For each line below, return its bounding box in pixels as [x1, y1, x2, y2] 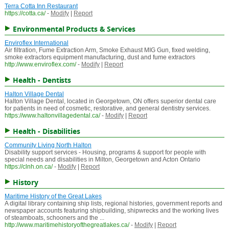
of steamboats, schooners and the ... [4, 214, 104, 222]
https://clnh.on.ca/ [4, 163, 53, 171]
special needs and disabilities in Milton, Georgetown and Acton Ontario [4, 156, 200, 164]
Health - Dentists [12, 75, 72, 85]
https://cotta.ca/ [4, 10, 45, 17]
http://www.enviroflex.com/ [4, 61, 76, 68]
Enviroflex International [4, 39, 68, 47]
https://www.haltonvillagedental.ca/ [4, 112, 100, 120]
